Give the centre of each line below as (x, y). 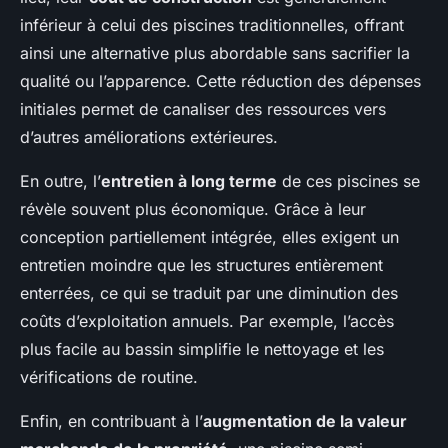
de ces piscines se (348, 181)
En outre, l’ (60, 181)
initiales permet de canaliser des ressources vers (203, 109)
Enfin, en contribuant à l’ (111, 421)
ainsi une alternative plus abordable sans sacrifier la (215, 53)
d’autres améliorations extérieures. (149, 137)
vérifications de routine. (109, 377)
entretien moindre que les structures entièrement (201, 265)
